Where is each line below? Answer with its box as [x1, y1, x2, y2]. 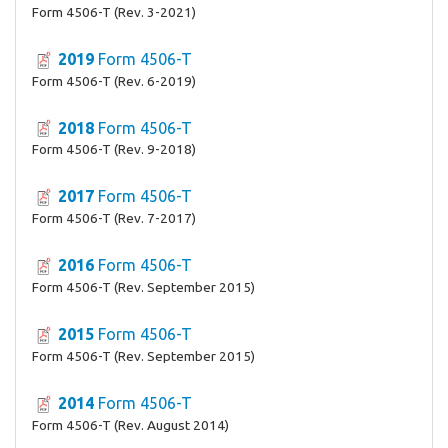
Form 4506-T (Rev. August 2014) [32, 416, 229, 433]
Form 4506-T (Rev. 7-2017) [32, 210, 196, 227]
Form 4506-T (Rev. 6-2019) [32, 72, 196, 89]
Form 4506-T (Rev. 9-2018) [32, 141, 196, 158]
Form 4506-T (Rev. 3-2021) [32, 3, 196, 20]
